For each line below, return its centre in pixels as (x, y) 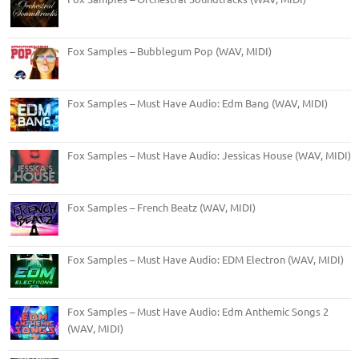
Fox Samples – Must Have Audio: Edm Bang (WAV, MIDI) (198, 103)
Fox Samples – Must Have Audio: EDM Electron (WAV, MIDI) (206, 259)
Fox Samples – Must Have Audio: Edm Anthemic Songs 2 (198, 311)
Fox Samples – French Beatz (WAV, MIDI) (161, 207)
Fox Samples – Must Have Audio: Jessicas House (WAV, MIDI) (209, 155)
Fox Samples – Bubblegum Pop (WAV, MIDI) (169, 50)
